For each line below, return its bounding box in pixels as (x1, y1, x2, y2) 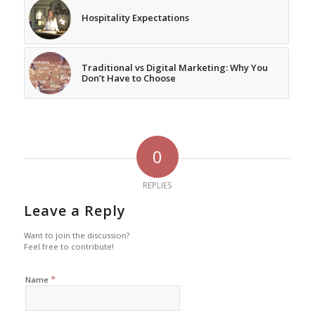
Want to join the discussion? (23, 230, 129, 241)
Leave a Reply (23, 201, 126, 221)
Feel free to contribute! (23, 241, 114, 252)
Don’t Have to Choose (81, 72, 176, 85)
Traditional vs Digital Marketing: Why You (81, 61, 268, 75)
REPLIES (143, 179, 172, 192)
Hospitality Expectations (81, 11, 189, 25)
